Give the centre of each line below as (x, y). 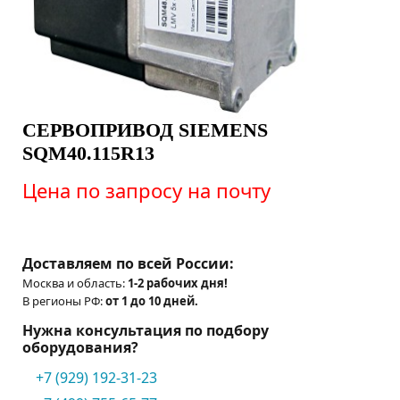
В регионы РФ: (64, 300)
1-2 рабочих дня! (178, 283)
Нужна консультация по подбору (146, 330)
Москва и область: (75, 283)
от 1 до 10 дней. (152, 300)
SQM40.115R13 (88, 153)
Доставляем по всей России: (128, 263)
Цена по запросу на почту (146, 190)
